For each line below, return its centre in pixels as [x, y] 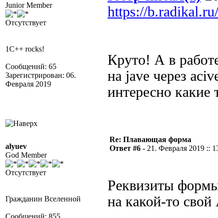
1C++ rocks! [25, 49]
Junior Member [29, 5]
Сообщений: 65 [31, 66]
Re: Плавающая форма [150, 139]
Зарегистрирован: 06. [41, 75]
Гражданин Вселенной [43, 199]
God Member [26, 155]
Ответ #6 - [128, 148]
